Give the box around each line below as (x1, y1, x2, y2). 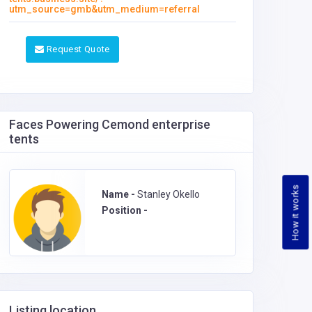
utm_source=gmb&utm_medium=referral (9, 3, 200, 15)
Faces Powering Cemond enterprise (9, 116, 210, 132)
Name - (102, 188, 137, 200)
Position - (102, 204, 148, 216)
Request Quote (46, 43, 110, 54)
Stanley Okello (137, 188, 200, 200)
